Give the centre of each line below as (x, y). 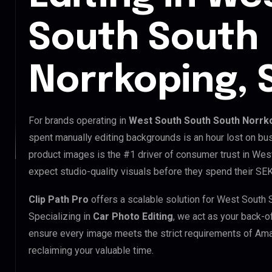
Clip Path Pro (59, 199)
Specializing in (61, 216)
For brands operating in (79, 120)
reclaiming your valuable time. (91, 250)
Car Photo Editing (133, 216)
